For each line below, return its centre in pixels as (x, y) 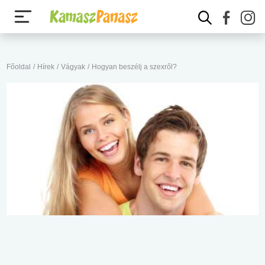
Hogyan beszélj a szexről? (134, 67)
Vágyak (73, 67)
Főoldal (19, 67)
